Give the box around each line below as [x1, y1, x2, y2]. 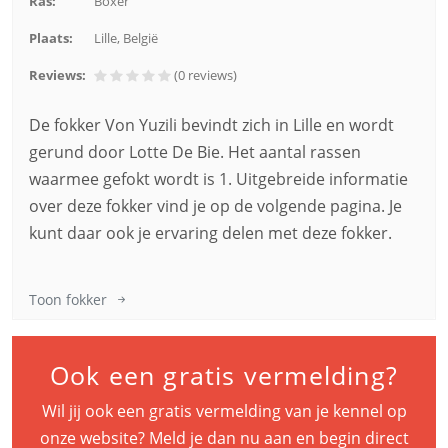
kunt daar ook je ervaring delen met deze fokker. [29, 222, 392, 245]
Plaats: [29, 29, 73, 48]
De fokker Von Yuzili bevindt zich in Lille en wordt [29, 114, 394, 137]
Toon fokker [29, 290, 107, 310]
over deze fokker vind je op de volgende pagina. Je [29, 195, 402, 218]
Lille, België [94, 29, 158, 48]
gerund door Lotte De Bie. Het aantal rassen [29, 141, 361, 164]
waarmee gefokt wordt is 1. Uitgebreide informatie [29, 168, 408, 191]
